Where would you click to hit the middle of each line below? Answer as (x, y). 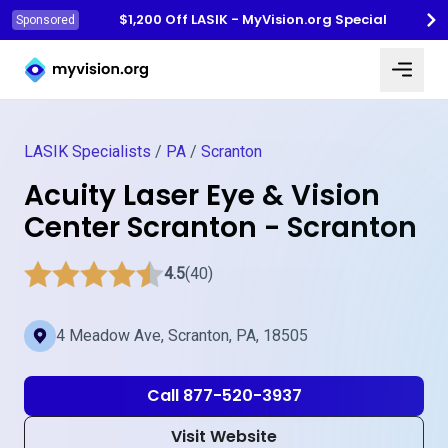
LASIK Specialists (87, 151)
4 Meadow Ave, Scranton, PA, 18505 (182, 335)
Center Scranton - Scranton (220, 227)
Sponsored (45, 20)
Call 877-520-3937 (224, 395)
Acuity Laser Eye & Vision (202, 195)
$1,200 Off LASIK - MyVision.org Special (253, 19)
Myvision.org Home (91, 53)
